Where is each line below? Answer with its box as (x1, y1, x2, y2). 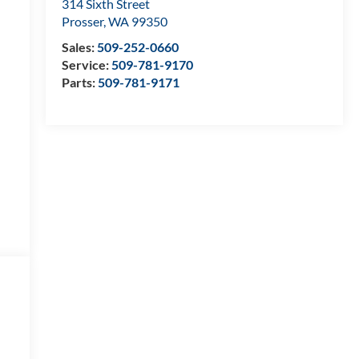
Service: (61, 57, 111, 73)
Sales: (61, 39, 97, 55)
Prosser (61, 14, 103, 30)
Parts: (61, 75, 98, 91)
